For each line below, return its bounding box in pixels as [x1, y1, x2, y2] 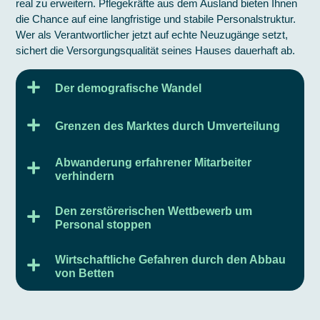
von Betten [55, 266, 115, 279]
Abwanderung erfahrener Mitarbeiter [55, 156, 252, 169]
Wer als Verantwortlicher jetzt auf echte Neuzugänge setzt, [16, 29, 289, 41]
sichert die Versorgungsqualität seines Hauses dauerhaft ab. [16, 44, 296, 57]
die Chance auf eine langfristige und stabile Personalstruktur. [16, 13, 296, 26]
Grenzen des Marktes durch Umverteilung [55, 119, 281, 132]
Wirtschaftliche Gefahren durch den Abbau [55, 253, 286, 266]
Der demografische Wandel [55, 81, 202, 94]
